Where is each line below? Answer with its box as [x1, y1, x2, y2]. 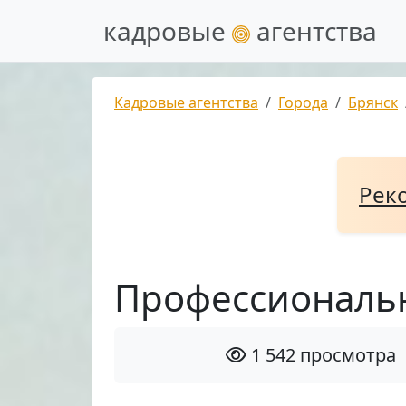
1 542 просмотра [246, 343, 397, 367]
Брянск [348, 92, 398, 112]
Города [278, 92, 328, 112]
